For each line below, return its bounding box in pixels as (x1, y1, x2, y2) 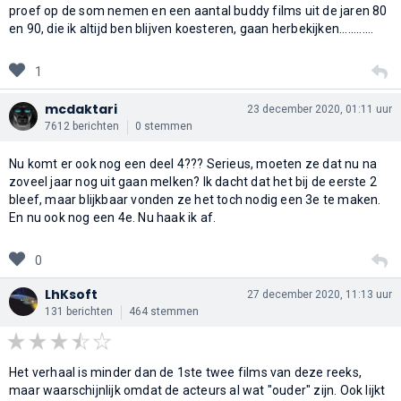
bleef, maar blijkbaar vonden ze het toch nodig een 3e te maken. (9, 192, 381, 207)
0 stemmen (135, 119, 192, 132)
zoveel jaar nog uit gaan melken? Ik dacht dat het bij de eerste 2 (9, 174, 378, 189)
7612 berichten (45, 119, 119, 132)
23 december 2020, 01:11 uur (247, 102, 392, 115)
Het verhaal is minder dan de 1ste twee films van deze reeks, (9, 364, 363, 380)
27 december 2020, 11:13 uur (247, 287, 392, 301)
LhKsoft (45, 285, 98, 303)
